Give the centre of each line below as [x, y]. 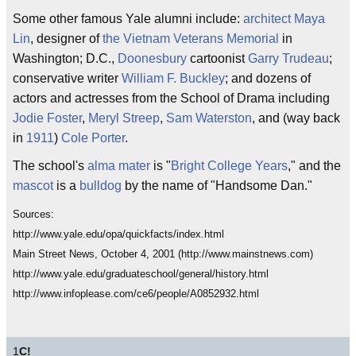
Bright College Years [229, 166]
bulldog [101, 186]
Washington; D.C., [65, 58]
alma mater [119, 166]
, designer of [66, 39]
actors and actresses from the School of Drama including [171, 98]
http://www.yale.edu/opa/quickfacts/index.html [118, 234]
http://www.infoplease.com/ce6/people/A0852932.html [136, 294]
